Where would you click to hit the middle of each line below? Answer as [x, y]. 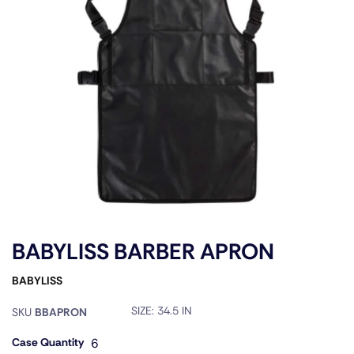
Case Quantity [48, 342]
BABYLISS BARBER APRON [143, 251]
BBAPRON [61, 312]
